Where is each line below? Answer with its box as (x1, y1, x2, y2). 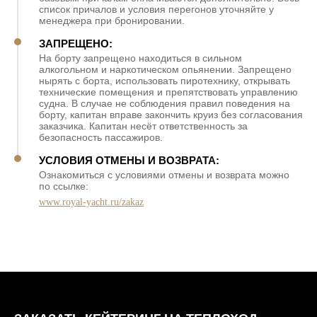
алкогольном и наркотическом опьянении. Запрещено (39, 63, 292, 75)
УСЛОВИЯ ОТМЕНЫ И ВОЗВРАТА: (39, 154, 219, 166)
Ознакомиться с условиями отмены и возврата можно (39, 168, 289, 180)
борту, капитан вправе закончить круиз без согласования (39, 108, 303, 120)
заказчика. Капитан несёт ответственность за (39, 120, 248, 132)
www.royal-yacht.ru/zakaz (39, 196, 144, 207)
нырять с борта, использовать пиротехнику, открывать (39, 74, 290, 86)
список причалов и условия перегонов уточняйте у (39, 3, 274, 15)
